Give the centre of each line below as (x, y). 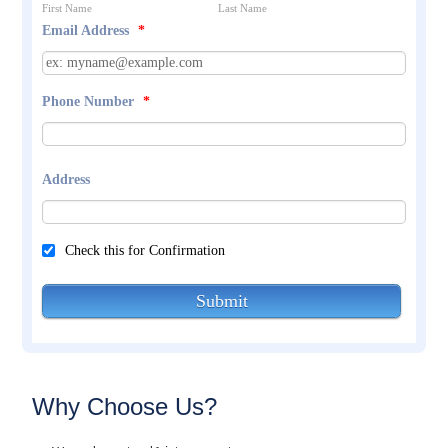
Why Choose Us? (125, 407)
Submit (221, 301)
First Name (67, 8)
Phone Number (90, 102)
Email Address (88, 31)
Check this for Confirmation (145, 251)
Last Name (243, 8)
